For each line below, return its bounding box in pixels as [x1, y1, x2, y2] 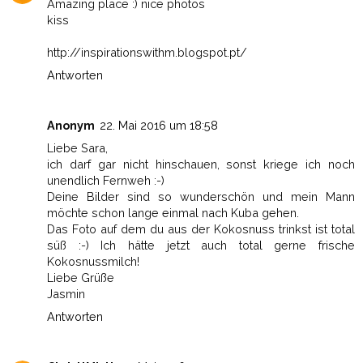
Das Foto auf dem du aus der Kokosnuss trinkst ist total [47, 221, 355, 236]
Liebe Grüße [47, 270, 114, 284]
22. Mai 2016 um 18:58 [100, 117, 218, 132]
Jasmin [47, 286, 85, 301]
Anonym [47, 117, 95, 132]
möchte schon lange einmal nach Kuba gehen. [47, 205, 299, 220]
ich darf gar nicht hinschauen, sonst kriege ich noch [47, 156, 355, 171]
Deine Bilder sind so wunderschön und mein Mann [47, 189, 355, 203]
